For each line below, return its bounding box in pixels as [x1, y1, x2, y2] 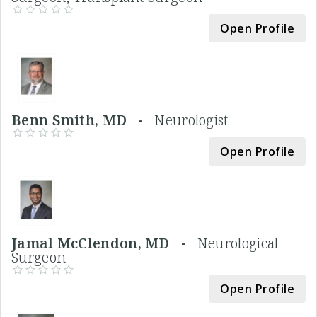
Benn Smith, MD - [11, 110, 155, 129]
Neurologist [154, 110, 229, 129]
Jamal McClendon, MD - [11, 234, 197, 253]
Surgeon [11, 248, 67, 267]
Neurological [197, 234, 279, 253]
